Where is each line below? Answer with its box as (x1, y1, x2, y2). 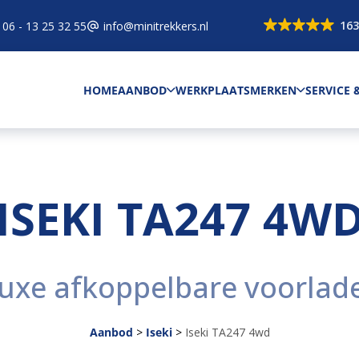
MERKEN (250, 82, 296, 98)
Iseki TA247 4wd (184, 325, 270, 340)
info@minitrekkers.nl (103, 18, 208, 34)
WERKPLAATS (175, 82, 250, 98)
